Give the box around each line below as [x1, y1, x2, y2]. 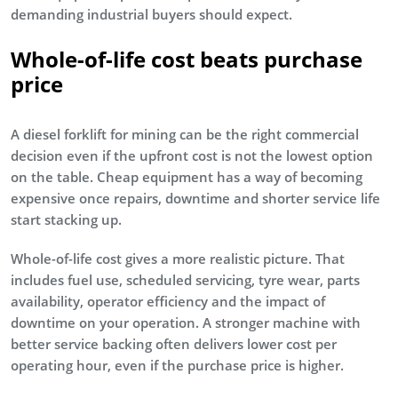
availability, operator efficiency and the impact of [11, 291, 325, 310]
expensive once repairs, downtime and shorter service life [11, 188, 380, 207]
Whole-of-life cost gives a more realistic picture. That [11, 249, 345, 267]
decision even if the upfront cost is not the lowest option [11, 146, 373, 164]
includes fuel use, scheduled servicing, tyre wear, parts [11, 270, 360, 289]
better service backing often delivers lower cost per [11, 334, 337, 353]
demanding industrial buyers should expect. [11, 4, 292, 23]
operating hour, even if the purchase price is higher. [11, 355, 344, 374]
